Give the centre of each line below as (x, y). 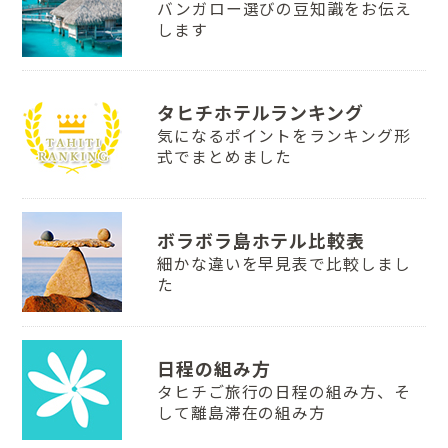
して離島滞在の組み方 (241, 413)
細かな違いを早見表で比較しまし (283, 264)
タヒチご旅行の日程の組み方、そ (283, 392)
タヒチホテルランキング (260, 113)
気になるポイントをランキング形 (283, 136)
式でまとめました (224, 157)
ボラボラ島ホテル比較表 (261, 241)
